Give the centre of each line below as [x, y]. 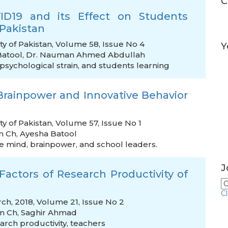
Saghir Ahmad [49, 212]
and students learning [125, 65]
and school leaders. [118, 144]
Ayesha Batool [48, 134]
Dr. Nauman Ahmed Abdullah [85, 55]
